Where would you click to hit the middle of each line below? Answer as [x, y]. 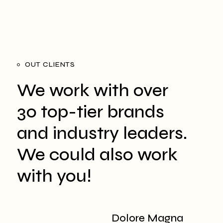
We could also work [97, 155]
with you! [54, 176]
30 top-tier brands [91, 112]
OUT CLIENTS [50, 65]
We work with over [93, 91]
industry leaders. [118, 134]
